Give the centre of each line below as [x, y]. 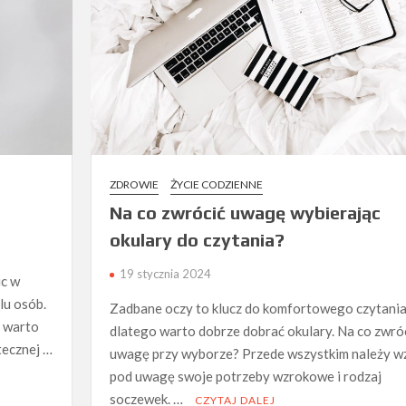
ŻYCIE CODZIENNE [216, 185]
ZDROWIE [134, 185]
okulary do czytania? [197, 240]
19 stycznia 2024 [165, 274]
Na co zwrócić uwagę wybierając [245, 213]
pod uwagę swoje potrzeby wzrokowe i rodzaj [245, 377]
